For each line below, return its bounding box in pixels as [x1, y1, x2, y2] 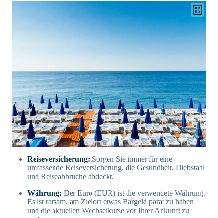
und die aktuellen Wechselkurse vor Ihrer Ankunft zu [27, 206, 189, 215]
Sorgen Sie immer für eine [92, 154, 172, 163]
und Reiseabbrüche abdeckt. [27, 172, 114, 181]
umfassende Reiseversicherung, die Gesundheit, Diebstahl [27, 163, 205, 172]
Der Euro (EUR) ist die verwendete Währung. [64, 188, 205, 197]
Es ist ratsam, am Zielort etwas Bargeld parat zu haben [27, 197, 194, 206]
